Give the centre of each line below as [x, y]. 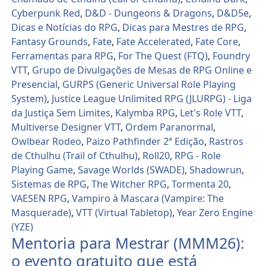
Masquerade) [42, 213]
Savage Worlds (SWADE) [132, 170]
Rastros [227, 142]
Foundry [232, 56]
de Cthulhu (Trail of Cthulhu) [75, 156]
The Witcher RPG [129, 184]
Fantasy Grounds [50, 42]
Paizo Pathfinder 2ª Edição [145, 142]
